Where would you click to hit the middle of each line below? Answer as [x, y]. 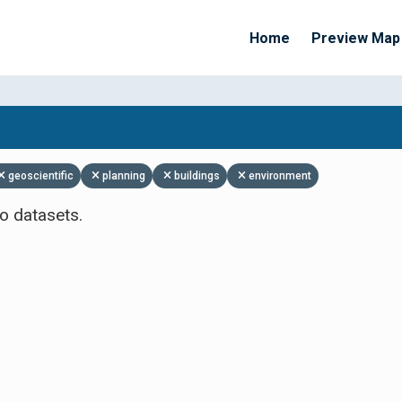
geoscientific [41, 176]
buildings [197, 176]
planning [124, 176]
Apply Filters [242, 157]
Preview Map [356, 38]
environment [280, 176]
